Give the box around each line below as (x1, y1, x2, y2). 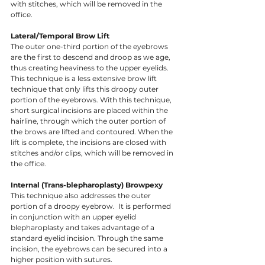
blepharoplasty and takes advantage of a (11, 223, 156, 232)
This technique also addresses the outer (11, 191, 153, 201)
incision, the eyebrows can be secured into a (11, 244, 169, 254)
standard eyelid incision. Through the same (11, 234, 165, 243)
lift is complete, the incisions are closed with (11, 138, 168, 147)
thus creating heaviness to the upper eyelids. (11, 63, 170, 73)
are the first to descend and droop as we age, (11, 53, 172, 62)
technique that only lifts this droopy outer (11, 85, 160, 94)
